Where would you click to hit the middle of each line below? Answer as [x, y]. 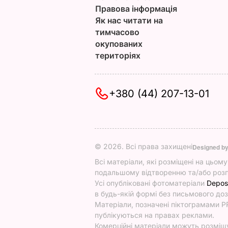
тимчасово [117, 32]
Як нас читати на [129, 20]
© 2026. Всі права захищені [144, 146]
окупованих [119, 44]
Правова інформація [136, 9]
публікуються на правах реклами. [154, 215]
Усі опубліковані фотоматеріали [151, 183]
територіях [118, 55]
